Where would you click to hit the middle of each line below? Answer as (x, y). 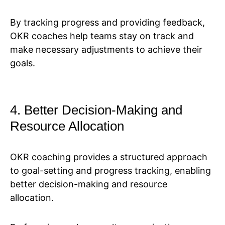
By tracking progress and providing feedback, (107, 23)
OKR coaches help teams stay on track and (102, 36)
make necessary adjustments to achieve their (106, 50)
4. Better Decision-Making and (96, 110)
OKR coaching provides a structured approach (109, 157)
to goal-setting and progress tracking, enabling (110, 171)
